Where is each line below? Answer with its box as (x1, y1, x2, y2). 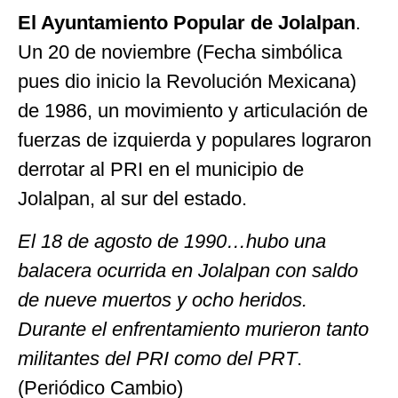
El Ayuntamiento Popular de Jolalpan (18, 12, 355, 35)
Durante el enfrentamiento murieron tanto (18, 317, 369, 340)
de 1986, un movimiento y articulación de (18, 99, 368, 123)
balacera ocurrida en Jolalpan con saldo (18, 259, 358, 282)
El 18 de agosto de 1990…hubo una (18, 229, 326, 252)
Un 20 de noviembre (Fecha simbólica (18, 41, 342, 64)
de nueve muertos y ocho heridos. (18, 288, 307, 311)
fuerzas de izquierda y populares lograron (18, 129, 371, 152)
